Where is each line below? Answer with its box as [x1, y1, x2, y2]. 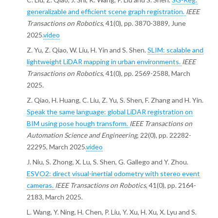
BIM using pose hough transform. [26, 119, 129, 128]
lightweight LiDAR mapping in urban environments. [26, 57, 182, 66]
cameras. [26, 181, 55, 190]
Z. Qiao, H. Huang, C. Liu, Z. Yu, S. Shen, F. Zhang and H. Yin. [26, 96, 203, 105]
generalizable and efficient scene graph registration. [26, 7, 186, 16]
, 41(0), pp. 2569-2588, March [102, 69, 190, 78]
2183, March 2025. [26, 193, 83, 201]
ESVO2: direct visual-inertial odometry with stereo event [26, 169, 200, 178]
